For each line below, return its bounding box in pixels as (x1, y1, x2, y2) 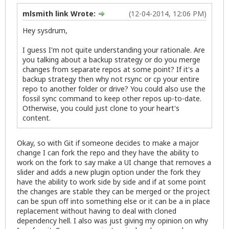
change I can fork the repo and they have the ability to (17, 148, 199, 158)
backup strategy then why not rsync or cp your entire (22, 74, 199, 84)
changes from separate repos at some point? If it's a (22, 64, 199, 75)
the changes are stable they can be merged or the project (17, 187, 210, 197)
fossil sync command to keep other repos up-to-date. (22, 94, 201, 104)
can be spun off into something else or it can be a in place (17, 196, 210, 207)
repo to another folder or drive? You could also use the (22, 84, 205, 94)
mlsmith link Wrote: (22, 9, 98, 19)
